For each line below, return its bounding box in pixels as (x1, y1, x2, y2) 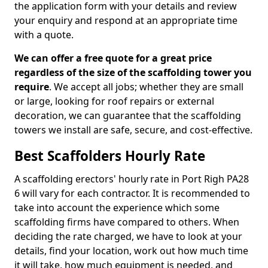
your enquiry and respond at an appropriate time (14, 14, 237, 27)
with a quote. (14, 28, 74, 41)
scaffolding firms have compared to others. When (14, 215, 239, 229)
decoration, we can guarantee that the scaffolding (14, 109, 241, 122)
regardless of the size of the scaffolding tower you (14, 66, 252, 79)
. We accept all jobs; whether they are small (49, 80, 243, 93)
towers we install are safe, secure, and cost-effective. (14, 123, 252, 136)
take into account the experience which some (14, 201, 220, 214)
